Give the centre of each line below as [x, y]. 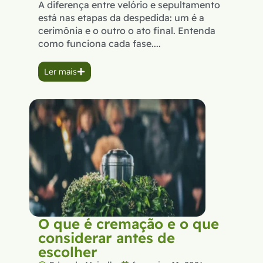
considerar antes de [107, 238]
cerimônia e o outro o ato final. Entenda [127, 31]
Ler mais [60, 72]
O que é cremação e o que [129, 224]
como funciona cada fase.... [100, 44]
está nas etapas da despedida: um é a [121, 18]
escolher [68, 252]
